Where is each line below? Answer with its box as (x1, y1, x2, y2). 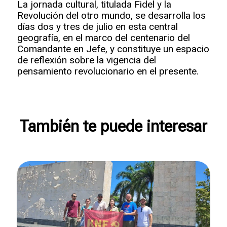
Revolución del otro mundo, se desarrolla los (17, 9, 206, 21)
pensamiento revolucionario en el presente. (17, 65, 199, 77)
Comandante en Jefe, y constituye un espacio (17, 43, 209, 55)
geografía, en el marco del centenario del (17, 31, 190, 44)
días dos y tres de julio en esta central (17, 20, 178, 32)
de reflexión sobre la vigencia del (17, 54, 156, 66)
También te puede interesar (19, 117, 208, 136)
